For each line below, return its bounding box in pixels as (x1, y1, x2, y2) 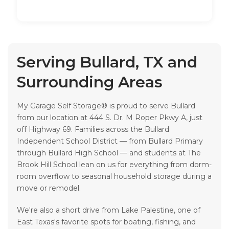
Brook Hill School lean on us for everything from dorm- (17, 160, 212, 170)
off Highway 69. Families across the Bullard (17, 125, 169, 134)
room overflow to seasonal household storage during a (17, 172, 212, 181)
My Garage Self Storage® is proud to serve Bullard (17, 101, 195, 111)
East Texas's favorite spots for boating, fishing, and (17, 217, 196, 227)
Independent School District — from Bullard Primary (17, 136, 203, 146)
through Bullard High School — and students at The (17, 148, 201, 158)
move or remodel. (17, 184, 81, 193)
